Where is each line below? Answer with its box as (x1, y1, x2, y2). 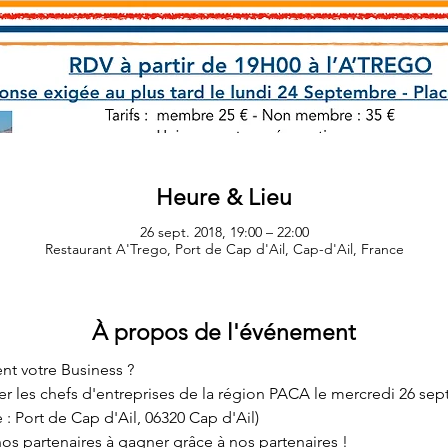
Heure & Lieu (156, 184, 292, 211)
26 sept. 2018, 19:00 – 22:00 (139, 222, 309, 241)
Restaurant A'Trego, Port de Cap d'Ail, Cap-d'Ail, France (44, 239, 404, 258)
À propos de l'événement (92, 318, 356, 346)
